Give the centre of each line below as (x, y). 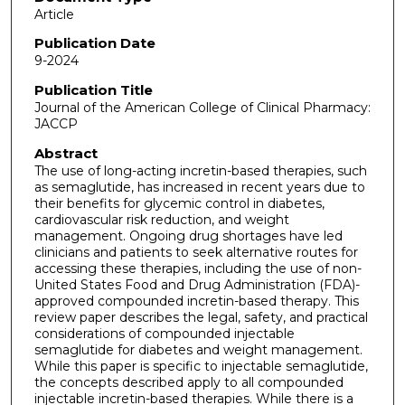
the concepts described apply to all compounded (188, 382)
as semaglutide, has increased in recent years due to (199, 187)
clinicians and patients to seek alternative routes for (196, 252)
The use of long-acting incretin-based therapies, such (200, 170)
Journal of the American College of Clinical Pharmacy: (202, 108)
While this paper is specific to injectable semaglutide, (201, 366)
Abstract (66, 153)
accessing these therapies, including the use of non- (198, 268)
